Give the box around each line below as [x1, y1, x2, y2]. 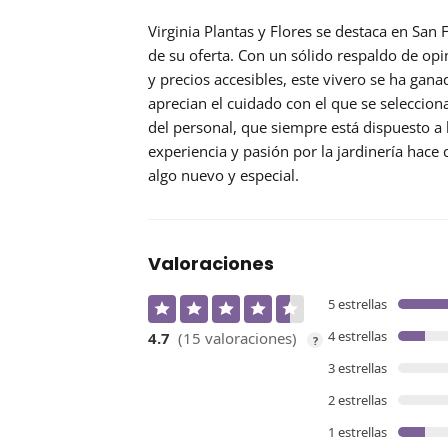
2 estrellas [328, 391, 387, 410]
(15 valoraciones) [178, 328, 297, 349]
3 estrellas [328, 359, 387, 378]
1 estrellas [328, 423, 387, 442]
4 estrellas [328, 327, 387, 346]
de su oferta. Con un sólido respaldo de [148, 45, 422, 66]
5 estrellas [328, 295, 387, 314]
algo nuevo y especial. [148, 165, 299, 186]
